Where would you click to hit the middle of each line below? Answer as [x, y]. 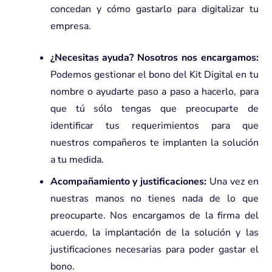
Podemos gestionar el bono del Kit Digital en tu [154, 74]
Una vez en [234, 181]
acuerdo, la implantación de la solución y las [154, 232]
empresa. [70, 26]
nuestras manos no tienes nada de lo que [154, 198]
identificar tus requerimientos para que [154, 125]
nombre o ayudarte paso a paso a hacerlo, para [154, 91]
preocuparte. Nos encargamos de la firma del [154, 215]
